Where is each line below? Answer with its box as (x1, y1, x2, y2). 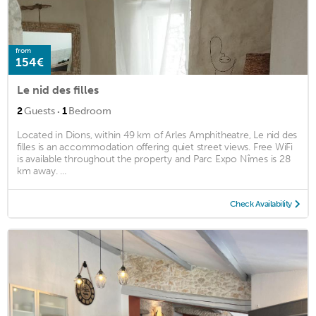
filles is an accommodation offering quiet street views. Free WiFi (17, 141, 293, 154)
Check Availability (229, 199, 292, 209)
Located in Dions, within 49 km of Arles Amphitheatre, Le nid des (17, 129, 298, 142)
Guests (24, 105, 55, 118)
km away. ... (17, 165, 66, 178)
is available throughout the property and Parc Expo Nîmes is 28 (17, 153, 291, 166)
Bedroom (68, 105, 111, 118)
